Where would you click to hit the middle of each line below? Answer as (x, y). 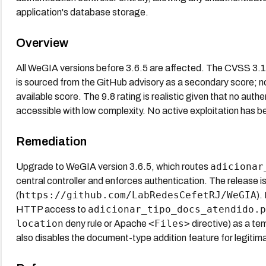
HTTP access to (52, 209)
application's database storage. (82, 12)
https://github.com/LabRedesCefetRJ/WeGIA (137, 195)
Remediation (51, 141)
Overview (42, 42)
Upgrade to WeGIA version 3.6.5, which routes (113, 166)
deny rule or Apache (106, 223)
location (39, 223)
